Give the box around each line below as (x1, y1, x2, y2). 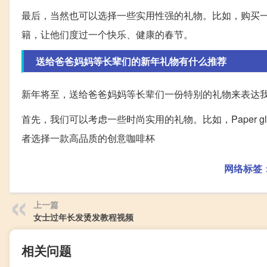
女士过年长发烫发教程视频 (33, 211, 133, 223)
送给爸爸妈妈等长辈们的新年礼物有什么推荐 (36, 54, 226, 69)
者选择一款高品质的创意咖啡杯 (21, 131, 155, 145)
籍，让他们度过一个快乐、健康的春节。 (21, 27, 193, 42)
